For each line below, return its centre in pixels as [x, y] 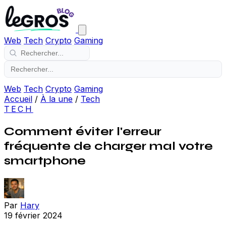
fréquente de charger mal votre [108, 146]
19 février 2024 [33, 215]
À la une [56, 99]
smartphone [45, 160]
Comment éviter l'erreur [83, 131]
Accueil [18, 99]
